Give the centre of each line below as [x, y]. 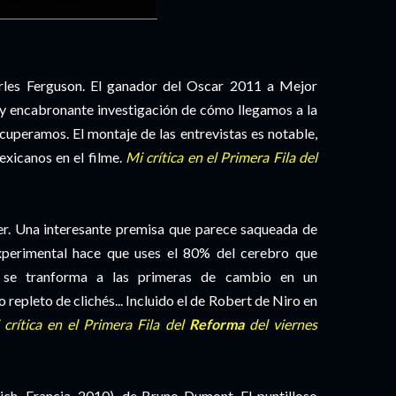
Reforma [216, 324]
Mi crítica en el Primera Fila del [222, 157]
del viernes [281, 324]
